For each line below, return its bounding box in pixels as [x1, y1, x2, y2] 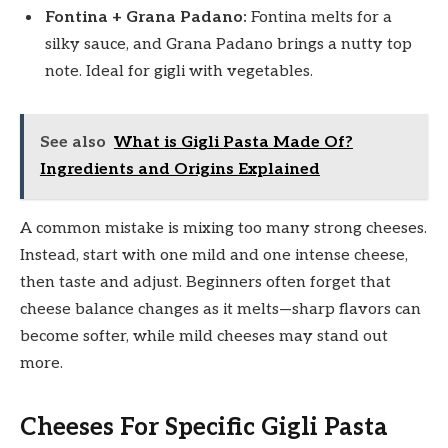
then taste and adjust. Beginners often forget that [20, 273, 391, 293]
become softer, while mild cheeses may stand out [20, 327, 388, 347]
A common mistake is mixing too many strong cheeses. [20, 219, 427, 239]
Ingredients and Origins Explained [39, 160, 320, 180]
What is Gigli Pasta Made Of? [113, 133, 353, 153]
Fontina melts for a [247, 7, 392, 27]
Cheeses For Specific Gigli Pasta [20, 412, 388, 442]
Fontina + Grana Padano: [45, 7, 247, 27]
